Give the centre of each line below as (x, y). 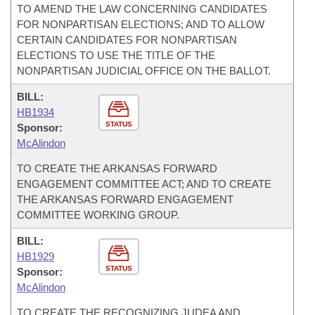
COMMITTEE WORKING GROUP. (98, 215)
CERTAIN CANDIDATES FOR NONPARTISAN (127, 40)
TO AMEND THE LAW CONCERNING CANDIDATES (142, 9)
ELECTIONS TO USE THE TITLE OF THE (116, 55)
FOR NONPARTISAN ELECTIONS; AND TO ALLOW (141, 24)
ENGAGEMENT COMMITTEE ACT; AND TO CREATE (144, 184)
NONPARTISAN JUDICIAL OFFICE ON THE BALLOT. (144, 71)
